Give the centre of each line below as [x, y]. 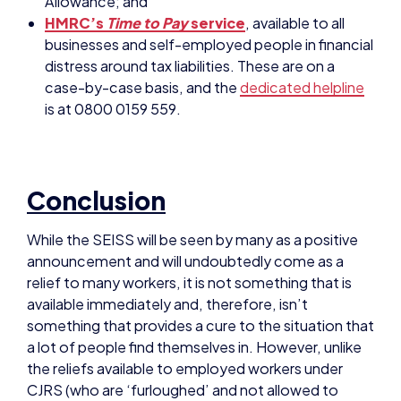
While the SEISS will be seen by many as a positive [192, 155]
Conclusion [96, 115]
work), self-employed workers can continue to [183, 327]
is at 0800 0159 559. [113, 25]
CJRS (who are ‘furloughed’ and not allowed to [183, 305]
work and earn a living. [98, 348]
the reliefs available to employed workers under [185, 284]
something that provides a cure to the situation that [200, 241]
